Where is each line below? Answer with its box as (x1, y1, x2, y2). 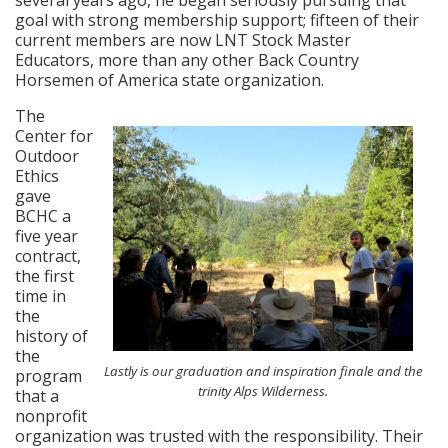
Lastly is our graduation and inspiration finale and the (103, 361, 423, 380)
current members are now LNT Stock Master (15, 28, 351, 51)
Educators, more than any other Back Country (15, 48, 359, 71)
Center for (15, 124, 93, 147)
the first (15, 264, 74, 287)
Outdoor (15, 144, 79, 167)
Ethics (15, 164, 59, 187)
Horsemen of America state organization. (15, 68, 324, 91)
